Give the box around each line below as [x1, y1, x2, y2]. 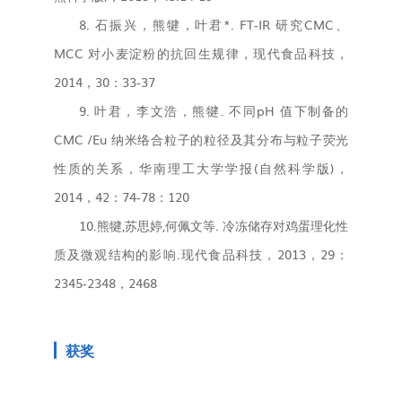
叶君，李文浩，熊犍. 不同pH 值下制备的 [94, 100, 349, 119]
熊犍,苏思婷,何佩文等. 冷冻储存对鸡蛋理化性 [96, 215, 349, 234]
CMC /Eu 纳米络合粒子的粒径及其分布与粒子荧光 [53, 129, 349, 148]
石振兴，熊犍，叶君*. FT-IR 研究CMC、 [94, 14, 349, 33]
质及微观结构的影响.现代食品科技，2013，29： [53, 244, 349, 263]
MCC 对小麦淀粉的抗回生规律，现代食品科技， [53, 43, 349, 62]
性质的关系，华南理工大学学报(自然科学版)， [53, 158, 349, 177]
